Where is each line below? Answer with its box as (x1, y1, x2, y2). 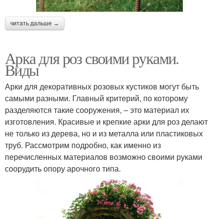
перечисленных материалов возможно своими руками (5, 151, 202, 163)
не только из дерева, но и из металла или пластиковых (5, 128, 203, 139)
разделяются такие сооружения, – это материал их (5, 104, 189, 116)
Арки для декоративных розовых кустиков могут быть (5, 81, 199, 92)
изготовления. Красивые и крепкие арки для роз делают (5, 116, 208, 128)
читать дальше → (10, 20, 59, 27)
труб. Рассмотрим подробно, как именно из (5, 139, 161, 151)
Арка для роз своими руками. (5, 47, 179, 69)
